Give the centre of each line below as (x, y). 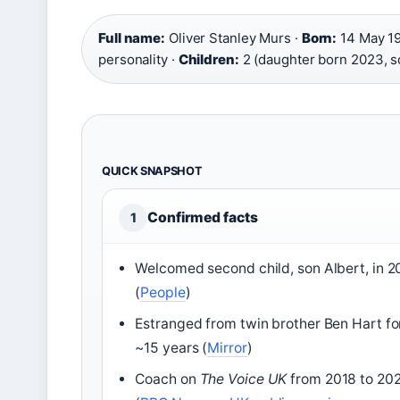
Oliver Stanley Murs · (233, 38)
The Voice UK (243, 379)
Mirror (227, 348)
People (163, 293)
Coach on (167, 379)
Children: (208, 60)
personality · (138, 60)
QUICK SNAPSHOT (152, 171)
